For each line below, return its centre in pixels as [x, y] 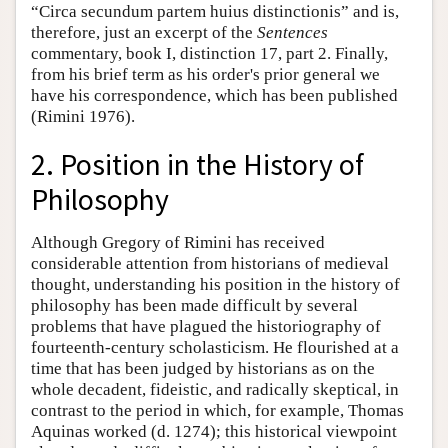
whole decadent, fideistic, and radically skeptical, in [215, 390]
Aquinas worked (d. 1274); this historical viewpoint [214, 432]
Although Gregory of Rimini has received [178, 243]
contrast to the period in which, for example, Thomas [217, 411]
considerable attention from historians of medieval [210, 264]
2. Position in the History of [197, 165]
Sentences [292, 32]
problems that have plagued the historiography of [206, 327]
